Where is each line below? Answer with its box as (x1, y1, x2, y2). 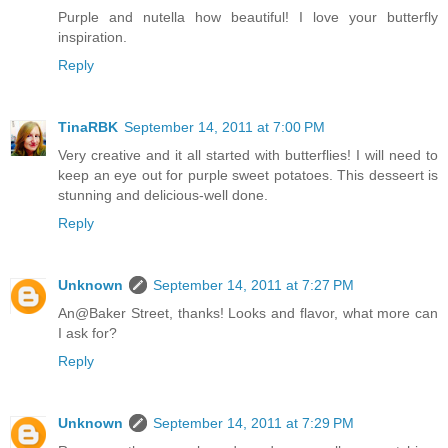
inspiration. (58, 29, 127, 46)
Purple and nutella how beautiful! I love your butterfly (58, 9, 438, 26)
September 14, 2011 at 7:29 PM (153, 415, 354, 432)
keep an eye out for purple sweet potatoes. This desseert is (58, 167, 438, 184)
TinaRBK (58, 119, 118, 136)
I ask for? (58, 325, 117, 342)
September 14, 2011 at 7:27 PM (153, 277, 354, 294)
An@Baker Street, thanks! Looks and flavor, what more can (58, 305, 438, 322)
